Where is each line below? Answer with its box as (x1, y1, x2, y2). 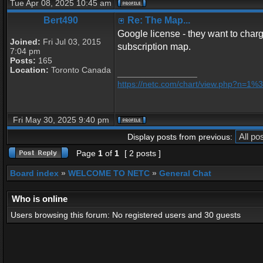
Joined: (10, 37, 41, 46)
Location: (10, 65, 49, 75)
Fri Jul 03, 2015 (41, 37, 101, 46)
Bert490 (43, 15, 78, 25)
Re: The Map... (127, 15, 190, 25)
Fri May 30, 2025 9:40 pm (12, 115, 109, 124)
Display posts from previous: (127, 132, 232, 141)
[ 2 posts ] (122, 149, 163, 158)
